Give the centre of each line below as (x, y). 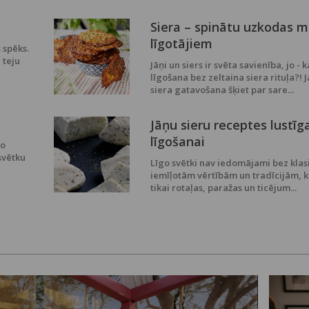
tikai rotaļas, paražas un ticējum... (223, 187)
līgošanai (177, 141)
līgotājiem (181, 43)
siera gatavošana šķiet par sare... (222, 89)
